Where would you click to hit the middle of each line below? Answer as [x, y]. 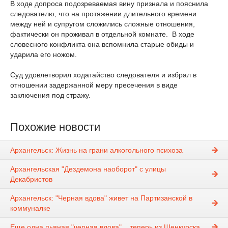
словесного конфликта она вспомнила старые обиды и [102, 44]
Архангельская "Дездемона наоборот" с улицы [88, 169]
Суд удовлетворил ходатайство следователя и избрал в [103, 75]
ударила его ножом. [44, 54]
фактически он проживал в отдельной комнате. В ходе [102, 34]
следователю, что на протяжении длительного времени [103, 14]
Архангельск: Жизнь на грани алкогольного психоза [96, 150]
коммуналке [30, 208]
